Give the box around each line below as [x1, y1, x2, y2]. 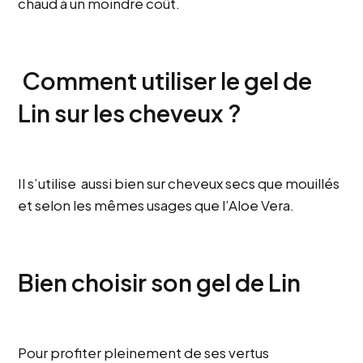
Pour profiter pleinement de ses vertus [18, 343, 270, 361]
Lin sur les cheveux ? [18, 97, 242, 127]
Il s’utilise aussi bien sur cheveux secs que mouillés [18, 173, 340, 192]
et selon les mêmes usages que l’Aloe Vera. [18, 195, 295, 214]
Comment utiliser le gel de [18, 65, 313, 95]
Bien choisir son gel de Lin [18, 267, 301, 297]
